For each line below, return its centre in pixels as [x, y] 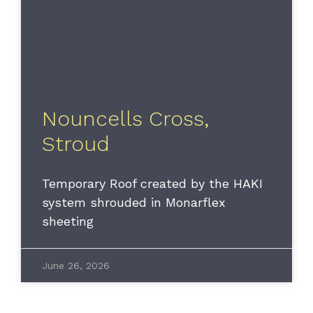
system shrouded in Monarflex [134, 202]
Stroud [76, 143]
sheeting [68, 221]
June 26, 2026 [76, 265]
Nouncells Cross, [125, 118]
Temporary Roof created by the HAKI [152, 183]
